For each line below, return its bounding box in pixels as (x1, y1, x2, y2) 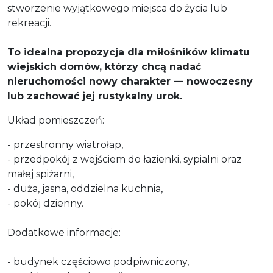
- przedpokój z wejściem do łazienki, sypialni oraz (7, 153, 242, 165)
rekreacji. (7, 16, 51, 29)
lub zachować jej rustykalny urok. (7, 90, 182, 102)
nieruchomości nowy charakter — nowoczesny (7, 75, 253, 87)
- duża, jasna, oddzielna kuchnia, (7, 182, 163, 194)
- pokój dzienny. (7, 197, 83, 209)
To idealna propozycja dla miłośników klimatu (7, 46, 250, 58)
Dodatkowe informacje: (7, 226, 123, 238)
